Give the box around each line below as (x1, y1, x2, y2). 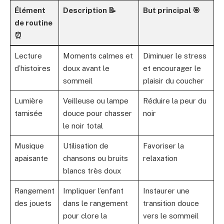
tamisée (14, 109, 42, 118)
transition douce (142, 199, 199, 208)
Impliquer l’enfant (62, 186, 123, 195)
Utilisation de (62, 141, 108, 150)
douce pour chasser (62, 109, 132, 118)
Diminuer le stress (142, 51, 206, 60)
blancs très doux (62, 166, 121, 175)
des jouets (14, 199, 51, 208)
